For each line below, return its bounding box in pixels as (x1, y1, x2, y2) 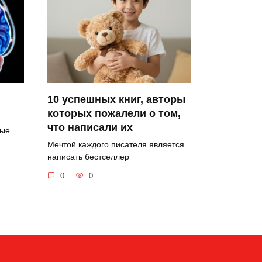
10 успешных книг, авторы (47, 94, 185, 106)
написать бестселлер (47, 152, 129, 162)
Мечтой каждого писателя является (47, 140, 184, 150)
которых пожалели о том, (47, 108, 181, 120)
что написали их (47, 122, 133, 134)
